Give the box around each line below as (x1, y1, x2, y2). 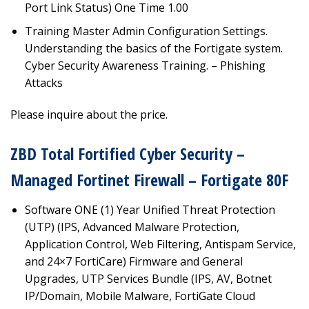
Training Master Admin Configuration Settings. (24, 23, 268, 39)
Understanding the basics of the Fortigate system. (24, 41, 283, 57)
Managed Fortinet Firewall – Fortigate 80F (10, 168, 288, 192)
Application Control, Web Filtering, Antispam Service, (24, 237, 296, 252)
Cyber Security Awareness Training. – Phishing (24, 58, 266, 74)
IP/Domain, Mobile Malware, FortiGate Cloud (24, 288, 255, 304)
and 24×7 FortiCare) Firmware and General (24, 254, 243, 270)
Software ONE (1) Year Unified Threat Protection (24, 202, 275, 218)
